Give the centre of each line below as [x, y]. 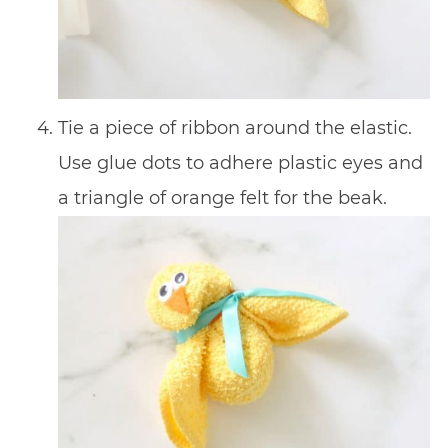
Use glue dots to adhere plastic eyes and [240, 163]
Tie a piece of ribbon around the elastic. [234, 128]
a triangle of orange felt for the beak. [222, 198]
